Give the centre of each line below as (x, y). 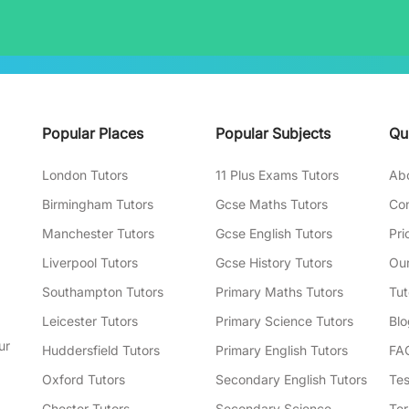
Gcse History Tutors (274, 262)
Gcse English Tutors (274, 233)
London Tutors (85, 175)
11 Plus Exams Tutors (277, 175)
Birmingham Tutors (98, 204)
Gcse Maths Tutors (272, 204)
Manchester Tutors (98, 233)
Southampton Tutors (103, 292)
